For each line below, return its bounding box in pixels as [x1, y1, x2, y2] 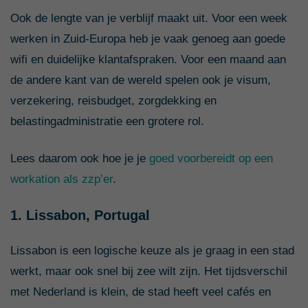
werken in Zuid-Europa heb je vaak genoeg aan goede [10, 32, 285, 45]
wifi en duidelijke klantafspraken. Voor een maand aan [10, 52, 286, 66]
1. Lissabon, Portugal [10, 207, 150, 223]
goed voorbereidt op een [149, 151, 273, 165]
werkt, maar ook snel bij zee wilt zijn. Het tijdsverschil [10, 264, 287, 278]
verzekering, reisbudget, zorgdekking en [10, 93, 217, 107]
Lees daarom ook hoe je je [10, 151, 146, 165]
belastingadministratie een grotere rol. [10, 114, 204, 128]
